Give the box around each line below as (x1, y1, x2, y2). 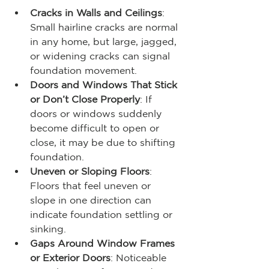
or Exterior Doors (30, 252, 110, 263)
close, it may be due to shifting (30, 137, 178, 148)
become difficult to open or (30, 122, 162, 133)
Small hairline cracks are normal (30, 22, 181, 32)
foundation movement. (30, 65, 137, 76)
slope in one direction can (30, 195, 154, 205)
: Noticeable (110, 252, 169, 263)
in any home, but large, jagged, (30, 36, 180, 47)
